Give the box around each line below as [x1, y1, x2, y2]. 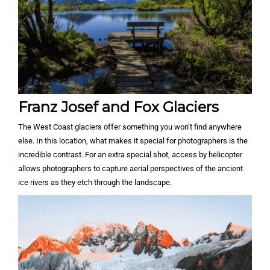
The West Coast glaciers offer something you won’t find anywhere [18, 122, 242, 132]
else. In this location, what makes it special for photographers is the [18, 136, 248, 146]
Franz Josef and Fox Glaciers [18, 98, 219, 116]
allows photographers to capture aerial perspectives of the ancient [18, 164, 243, 174]
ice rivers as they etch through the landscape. [18, 178, 172, 187]
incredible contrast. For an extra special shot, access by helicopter [18, 150, 242, 160]
